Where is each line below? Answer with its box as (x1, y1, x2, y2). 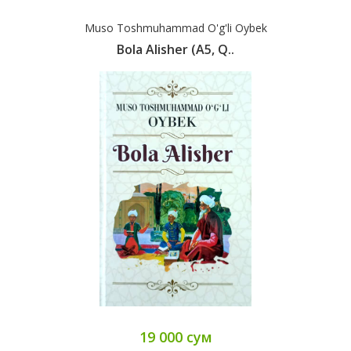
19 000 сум (139, 327, 212, 347)
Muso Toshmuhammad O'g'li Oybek (84, 20, 267, 36)
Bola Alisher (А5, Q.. (117, 41, 234, 59)
